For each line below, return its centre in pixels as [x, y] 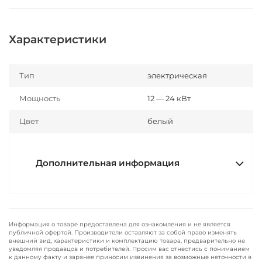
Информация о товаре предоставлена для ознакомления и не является [120, 224]
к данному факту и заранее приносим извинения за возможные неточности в [130, 257]
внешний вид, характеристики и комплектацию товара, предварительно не [127, 241]
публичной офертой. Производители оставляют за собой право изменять [123, 232]
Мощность [40, 98]
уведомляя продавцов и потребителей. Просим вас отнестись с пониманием [129, 249]
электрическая [177, 75]
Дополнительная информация [108, 163]
